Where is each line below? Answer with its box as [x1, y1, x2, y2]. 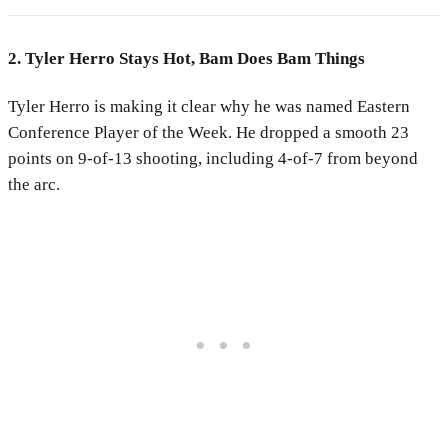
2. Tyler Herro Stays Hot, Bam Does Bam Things [8, 49, 365, 69]
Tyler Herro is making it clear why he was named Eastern [8, 97, 410, 117]
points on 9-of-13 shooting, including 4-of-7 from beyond [8, 149, 418, 169]
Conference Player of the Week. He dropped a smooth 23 [8, 123, 409, 143]
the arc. [8, 175, 60, 195]
